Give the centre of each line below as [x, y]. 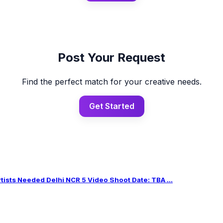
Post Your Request [111, 58]
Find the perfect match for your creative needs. [111, 82]
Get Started [111, 106]
